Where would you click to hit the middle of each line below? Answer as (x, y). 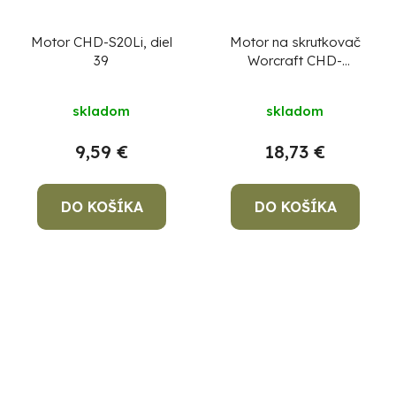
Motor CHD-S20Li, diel (101, 42)
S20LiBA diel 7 (295, 79)
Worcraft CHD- (295, 60)
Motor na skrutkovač (295, 42)
